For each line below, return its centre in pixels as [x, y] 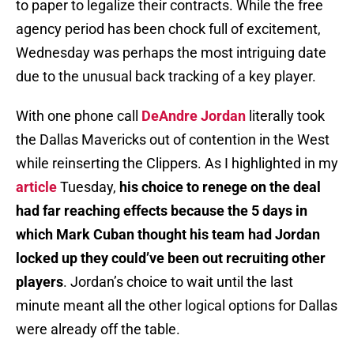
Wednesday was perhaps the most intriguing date [171, 53]
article [36, 187]
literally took [287, 116]
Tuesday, [88, 187]
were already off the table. [98, 330]
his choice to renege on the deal [220, 187]
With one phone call [79, 116]
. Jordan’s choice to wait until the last [178, 282]
